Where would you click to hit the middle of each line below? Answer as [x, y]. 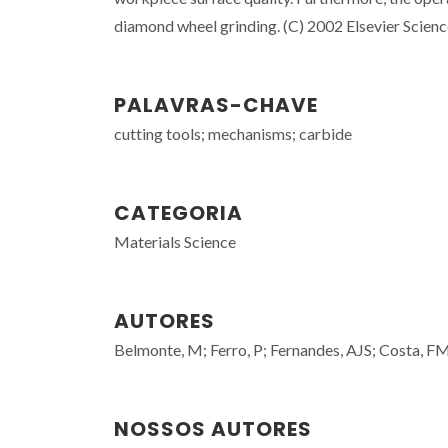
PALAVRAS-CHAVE [216, 105]
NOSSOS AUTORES [213, 429]
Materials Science [175, 241]
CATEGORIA [178, 213]
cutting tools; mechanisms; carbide [233, 133]
